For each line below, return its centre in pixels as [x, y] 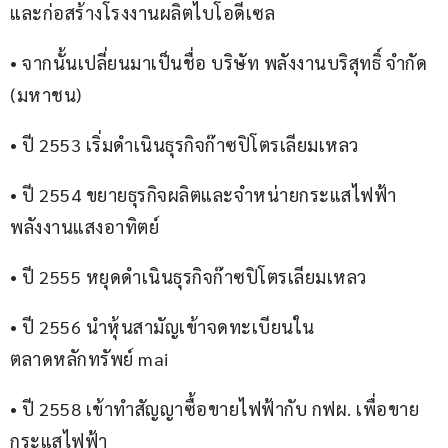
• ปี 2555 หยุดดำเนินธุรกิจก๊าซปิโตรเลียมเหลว [188, 277]
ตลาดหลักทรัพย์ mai [89, 359]
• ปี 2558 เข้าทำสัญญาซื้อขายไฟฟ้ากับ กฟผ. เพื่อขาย [214, 409]
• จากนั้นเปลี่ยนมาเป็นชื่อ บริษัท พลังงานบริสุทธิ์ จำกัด [221, 63]
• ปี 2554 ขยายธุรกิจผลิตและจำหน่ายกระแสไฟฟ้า [203, 195]
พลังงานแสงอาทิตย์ [84, 227]
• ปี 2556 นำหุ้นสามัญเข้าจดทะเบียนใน [162, 327]
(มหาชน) [46, 95]
